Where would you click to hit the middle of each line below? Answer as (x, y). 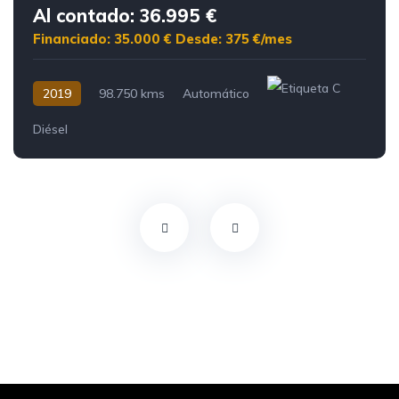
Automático (216, 94)
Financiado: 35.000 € (104, 39)
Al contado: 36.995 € (125, 16)
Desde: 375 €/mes (234, 39)
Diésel (50, 130)
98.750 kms (132, 94)
